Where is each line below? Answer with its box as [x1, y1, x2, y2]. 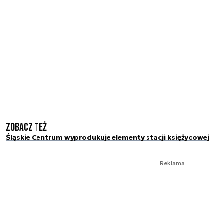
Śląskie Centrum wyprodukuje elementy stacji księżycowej [6, 132, 209, 142]
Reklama [160, 159, 184, 167]
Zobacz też [6, 120, 47, 134]
